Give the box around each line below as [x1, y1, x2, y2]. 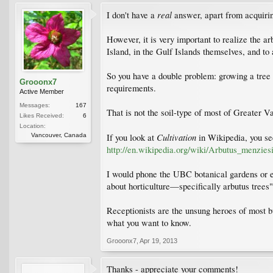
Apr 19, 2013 [140, 236, 177, 244]
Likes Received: [19, 112, 64, 119]
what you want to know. [107, 216, 191, 229]
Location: [19, 122, 46, 129]
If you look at [107, 131, 157, 143]
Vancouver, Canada [31, 131, 87, 138]
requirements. [107, 82, 156, 94]
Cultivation [157, 130, 196, 143]
